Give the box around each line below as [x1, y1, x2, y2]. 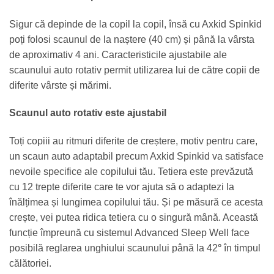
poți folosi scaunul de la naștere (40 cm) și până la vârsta [9, 34, 254, 45]
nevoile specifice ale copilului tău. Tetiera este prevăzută [9, 166, 253, 177]
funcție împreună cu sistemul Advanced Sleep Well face [9, 228, 250, 239]
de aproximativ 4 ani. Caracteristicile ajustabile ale [9, 49, 227, 60]
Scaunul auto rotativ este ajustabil [9, 108, 166, 119]
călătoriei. [9, 258, 51, 269]
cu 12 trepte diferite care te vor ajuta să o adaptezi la [9, 182, 234, 193]
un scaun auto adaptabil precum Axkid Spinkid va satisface [9, 151, 264, 162]
